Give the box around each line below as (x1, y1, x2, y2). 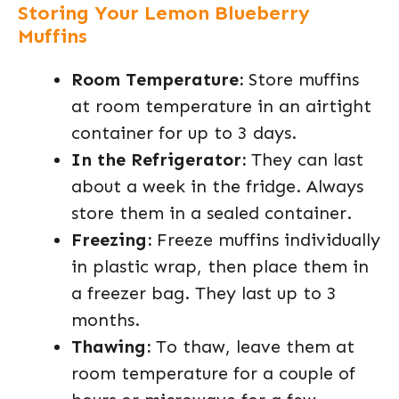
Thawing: (71, 335, 151, 357)
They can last (246, 148, 363, 170)
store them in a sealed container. (71, 201, 352, 224)
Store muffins (243, 68, 359, 90)
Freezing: (71, 228, 151, 250)
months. (71, 308, 140, 330)
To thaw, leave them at (151, 335, 354, 357)
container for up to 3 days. (71, 121, 297, 143)
